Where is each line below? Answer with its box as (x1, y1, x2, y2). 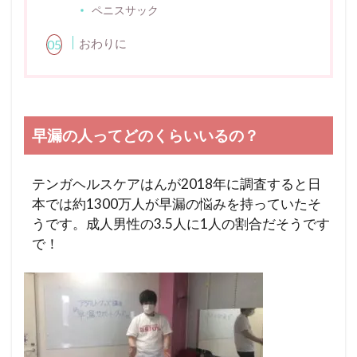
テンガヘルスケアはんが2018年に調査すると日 (32, 175, 321, 192)
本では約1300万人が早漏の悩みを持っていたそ (32, 194, 321, 212)
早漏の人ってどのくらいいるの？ (32, 125, 259, 144)
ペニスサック (92, 2, 159, 17)
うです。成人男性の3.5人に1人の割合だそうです (32, 214, 330, 232)
